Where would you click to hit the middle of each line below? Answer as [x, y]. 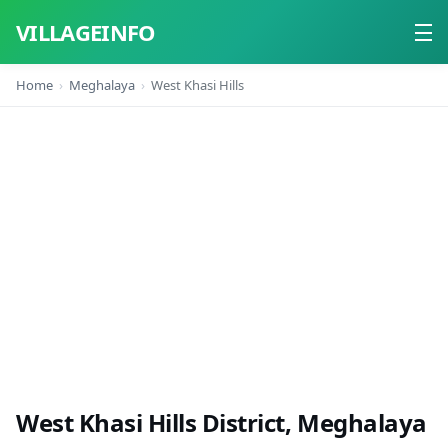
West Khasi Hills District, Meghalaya [221, 422]
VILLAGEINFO [86, 32]
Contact [43, 176]
